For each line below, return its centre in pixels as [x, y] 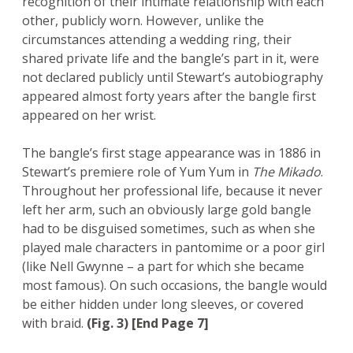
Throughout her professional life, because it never [172, 190]
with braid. [54, 323]
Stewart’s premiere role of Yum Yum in [137, 171]
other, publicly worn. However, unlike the [143, 20]
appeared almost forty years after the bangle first [169, 96]
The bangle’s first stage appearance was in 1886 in [171, 152]
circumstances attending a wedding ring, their [157, 39]
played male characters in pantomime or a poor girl [173, 247]
